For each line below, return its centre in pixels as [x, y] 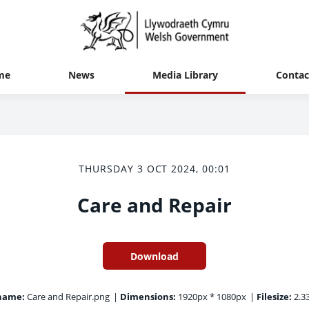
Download [154, 256]
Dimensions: [148, 297]
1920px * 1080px [211, 297]
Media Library [185, 74]
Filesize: [274, 297]
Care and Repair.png [67, 297]
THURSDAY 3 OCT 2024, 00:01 [154, 169]
